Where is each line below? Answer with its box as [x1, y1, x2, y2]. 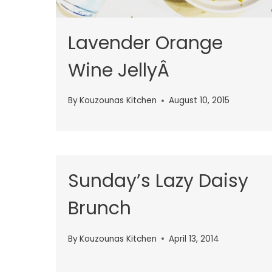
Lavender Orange [68, 30, 223, 56]
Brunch [68, 195, 131, 222]
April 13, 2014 [169, 233, 220, 245]
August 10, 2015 [169, 95, 230, 107]
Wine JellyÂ [68, 57, 174, 83]
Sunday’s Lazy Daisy [68, 168, 248, 194]
